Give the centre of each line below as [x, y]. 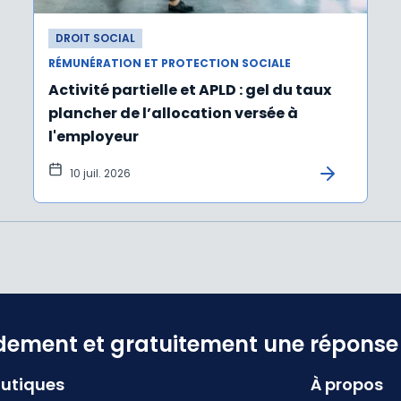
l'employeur [93, 137]
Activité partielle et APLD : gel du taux [189, 90]
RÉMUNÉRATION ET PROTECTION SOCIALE [169, 64]
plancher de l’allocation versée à [173, 114]
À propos [347, 385]
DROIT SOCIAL [95, 38]
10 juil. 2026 [100, 174]
